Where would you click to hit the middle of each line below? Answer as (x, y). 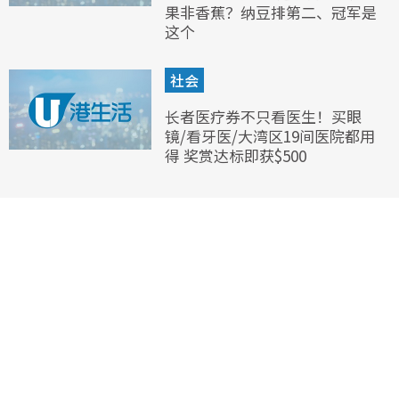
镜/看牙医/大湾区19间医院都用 (270, 135)
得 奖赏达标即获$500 (236, 155)
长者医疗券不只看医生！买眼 (263, 116)
